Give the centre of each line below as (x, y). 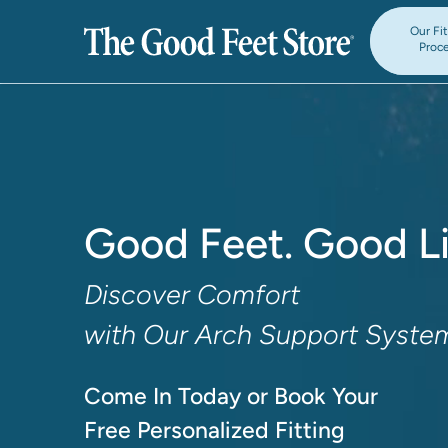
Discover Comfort (191, 294)
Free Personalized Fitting (214, 430)
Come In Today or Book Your (230, 396)
